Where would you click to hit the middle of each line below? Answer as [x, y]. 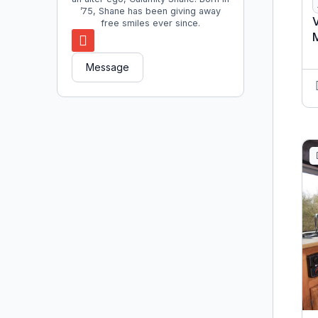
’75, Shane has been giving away [150, 11]
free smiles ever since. [150, 23]
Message [108, 67]
